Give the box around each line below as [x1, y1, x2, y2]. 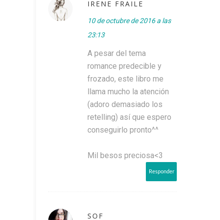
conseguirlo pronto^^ [87, 125, 159, 135]
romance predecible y [87, 61, 162, 71]
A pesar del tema [87, 48, 146, 58]
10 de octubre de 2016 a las [87, 16, 171, 25]
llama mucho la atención [87, 86, 169, 96]
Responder [149, 168, 174, 174]
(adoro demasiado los [87, 99, 163, 109]
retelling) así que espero [87, 112, 171, 122]
